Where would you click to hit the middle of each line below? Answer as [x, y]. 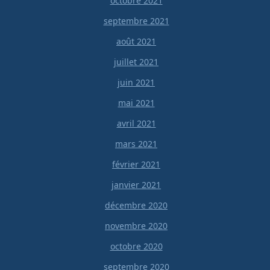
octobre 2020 [136, 246]
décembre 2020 [136, 206]
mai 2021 [136, 103]
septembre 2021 [136, 21]
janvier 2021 [136, 185]
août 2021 [136, 42]
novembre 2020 [136, 226]
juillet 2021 [136, 62]
